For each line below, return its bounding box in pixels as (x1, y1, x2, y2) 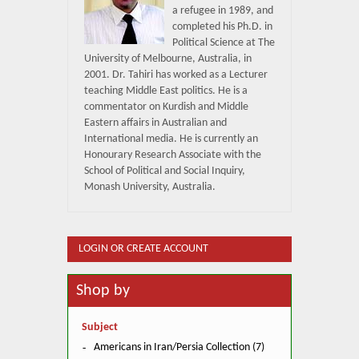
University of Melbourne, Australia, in (84, 52, 252, 65)
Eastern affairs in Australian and (84, 116, 227, 129)
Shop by (76, 282, 130, 299)
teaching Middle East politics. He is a (84, 84, 248, 97)
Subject (82, 321, 118, 333)
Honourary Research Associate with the (84, 148, 261, 161)
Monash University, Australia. (84, 180, 216, 193)
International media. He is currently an (84, 132, 258, 145)
